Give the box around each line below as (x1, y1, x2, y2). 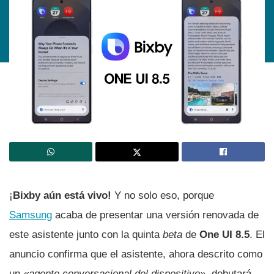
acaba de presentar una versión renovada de (52, 209, 259, 221)
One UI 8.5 (199, 228, 250, 240)
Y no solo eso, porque (114, 189, 214, 201)
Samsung (9, 209, 52, 221)
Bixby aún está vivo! (13, 189, 114, 201)
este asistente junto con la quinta (9, 228, 163, 240)
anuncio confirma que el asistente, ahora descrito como (9, 248, 262, 260)
